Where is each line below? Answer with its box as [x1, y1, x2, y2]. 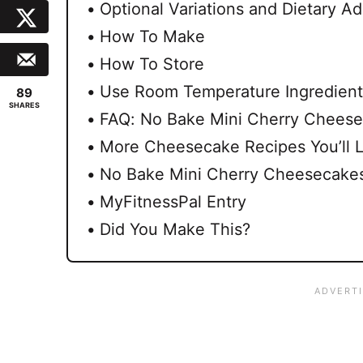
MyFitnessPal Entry [100, 191, 246, 211]
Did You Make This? [100, 219, 250, 239]
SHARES [9, 100, 40, 109]
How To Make [100, 26, 205, 46]
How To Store [100, 53, 204, 74]
